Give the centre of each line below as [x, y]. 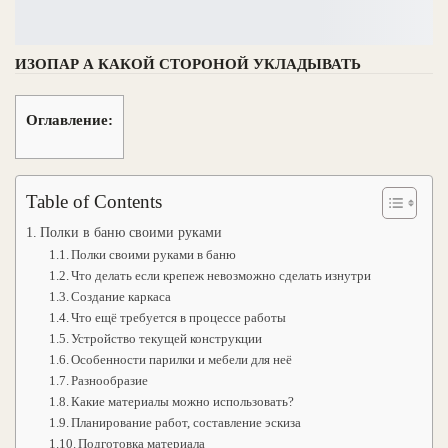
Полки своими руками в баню [154, 254]
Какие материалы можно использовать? [183, 401]
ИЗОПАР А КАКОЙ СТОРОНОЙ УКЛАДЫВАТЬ [188, 64]
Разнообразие [110, 380]
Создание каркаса [121, 296]
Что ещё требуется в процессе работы [179, 317]
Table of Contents [94, 201]
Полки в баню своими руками [130, 231]
